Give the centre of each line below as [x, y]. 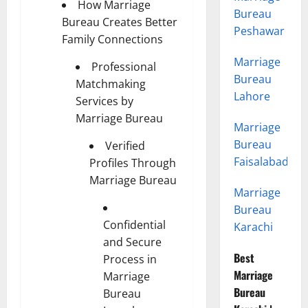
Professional [124, 66]
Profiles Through [133, 163]
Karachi [253, 227]
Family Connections [112, 39]
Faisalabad [261, 162]
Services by [104, 101]
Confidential [134, 224]
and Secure [132, 242]
